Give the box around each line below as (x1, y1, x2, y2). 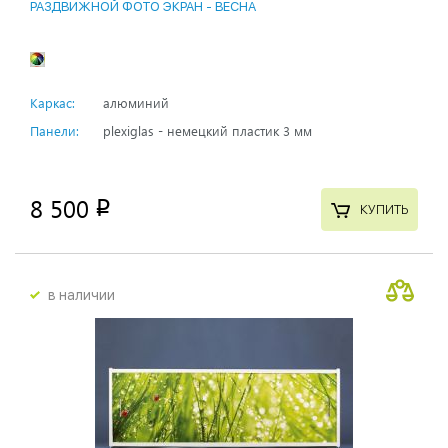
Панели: (30, 121, 79, 139)
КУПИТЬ (359, 202, 408, 218)
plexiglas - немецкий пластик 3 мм (103, 121, 312, 139)
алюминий (103, 93, 169, 111)
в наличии (48, 286, 115, 303)
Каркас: (30, 93, 75, 111)
